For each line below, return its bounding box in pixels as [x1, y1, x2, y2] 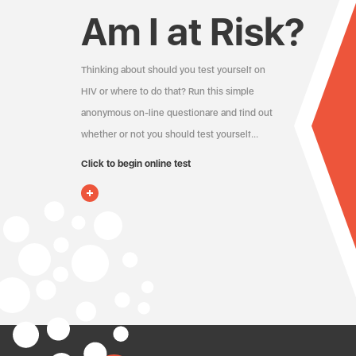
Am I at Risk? [81, 9, 305, 55]
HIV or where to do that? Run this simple [81, 86, 254, 97]
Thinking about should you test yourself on [81, 64, 265, 75]
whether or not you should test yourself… [81, 129, 258, 140]
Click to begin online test [81, 158, 191, 169]
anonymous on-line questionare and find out [81, 107, 273, 118]
